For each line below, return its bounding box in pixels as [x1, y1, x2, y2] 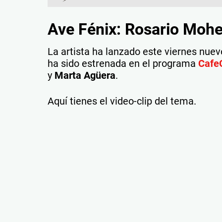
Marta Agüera [55, 69, 115, 81]
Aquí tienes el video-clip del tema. [48, 95, 196, 107]
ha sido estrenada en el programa [48, 57, 198, 69]
